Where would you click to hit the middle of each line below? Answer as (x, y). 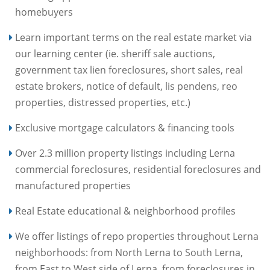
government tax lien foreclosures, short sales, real (129, 70)
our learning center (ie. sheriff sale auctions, (115, 53)
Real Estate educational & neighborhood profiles (125, 211)
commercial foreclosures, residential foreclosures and (138, 169)
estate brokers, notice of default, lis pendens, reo (126, 86)
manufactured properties (73, 185)
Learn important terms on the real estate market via (133, 37)
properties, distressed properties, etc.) (103, 102)
